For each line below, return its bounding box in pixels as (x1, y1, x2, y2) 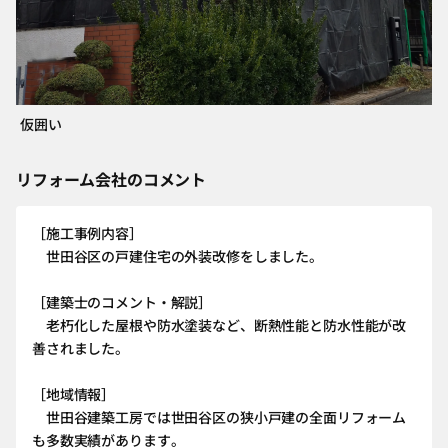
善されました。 (32, 337, 130, 358)
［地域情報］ (32, 383, 116, 404)
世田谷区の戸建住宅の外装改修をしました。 (32, 245, 324, 266)
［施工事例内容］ (32, 222, 143, 243)
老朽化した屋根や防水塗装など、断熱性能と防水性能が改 (32, 314, 407, 335)
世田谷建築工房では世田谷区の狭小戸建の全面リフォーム (32, 406, 407, 427)
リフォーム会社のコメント (16, 166, 207, 191)
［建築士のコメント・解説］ (32, 291, 213, 312)
